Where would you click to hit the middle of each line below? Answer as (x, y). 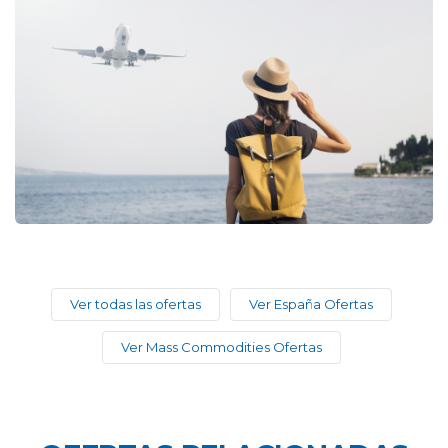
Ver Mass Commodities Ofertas (221, 347)
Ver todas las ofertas (135, 304)
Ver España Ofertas (310, 304)
